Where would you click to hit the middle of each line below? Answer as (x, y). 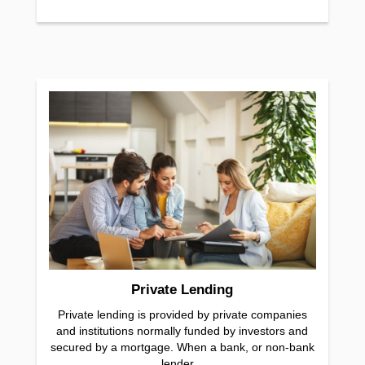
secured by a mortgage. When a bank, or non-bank (182, 347)
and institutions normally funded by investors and (182, 330)
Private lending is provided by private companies (182, 314)
